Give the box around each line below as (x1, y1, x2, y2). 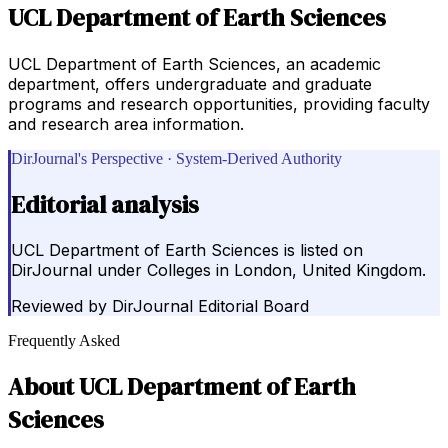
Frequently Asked (8, 332, 120, 350)
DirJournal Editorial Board (112, 296, 309, 317)
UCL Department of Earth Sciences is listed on (11, 240, 363, 261)
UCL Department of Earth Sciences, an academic (8, 53, 381, 74)
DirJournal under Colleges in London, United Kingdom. (11, 260, 426, 281)
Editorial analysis (11, 187, 199, 221)
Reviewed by (11, 296, 107, 317)
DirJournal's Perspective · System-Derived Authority (11, 149, 342, 167)
